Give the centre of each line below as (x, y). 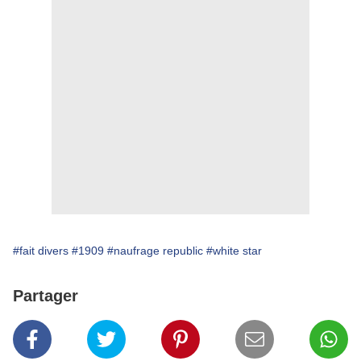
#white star (234, 251)
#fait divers (41, 251)
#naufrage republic (155, 251)
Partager (46, 296)
